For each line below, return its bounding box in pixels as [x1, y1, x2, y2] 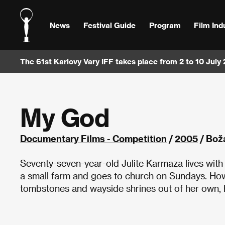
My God [20, 103, 109, 132]
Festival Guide [83, 20, 136, 30]
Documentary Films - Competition [20, 133, 167, 144]
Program [149, 20, 181, 30]
